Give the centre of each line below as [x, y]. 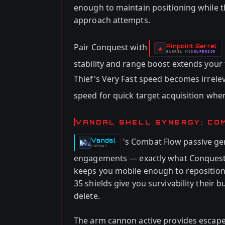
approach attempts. [112, 20]
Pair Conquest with [111, 47]
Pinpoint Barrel [191, 46]
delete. [87, 196]
